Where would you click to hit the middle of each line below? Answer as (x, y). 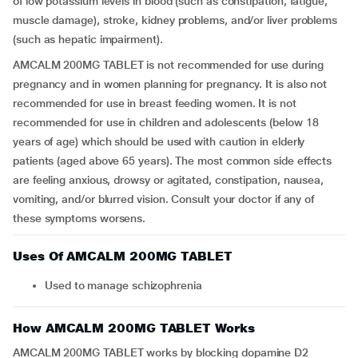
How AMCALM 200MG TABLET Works (134, 328)
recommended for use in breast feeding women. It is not (155, 103)
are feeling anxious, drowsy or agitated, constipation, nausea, (169, 180)
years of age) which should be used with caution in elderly (159, 141)
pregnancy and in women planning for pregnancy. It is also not (170, 84)
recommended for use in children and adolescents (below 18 (166, 122)
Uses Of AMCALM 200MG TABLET (123, 256)
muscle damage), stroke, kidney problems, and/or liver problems (175, 20)
